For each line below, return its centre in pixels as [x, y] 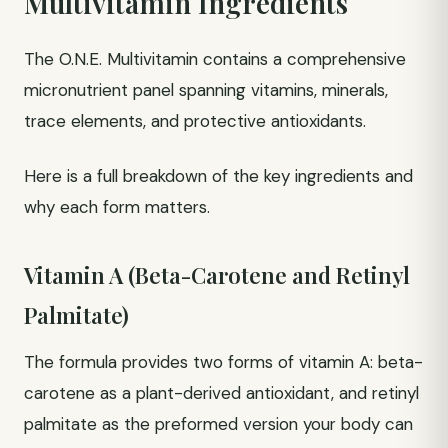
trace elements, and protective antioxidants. [195, 121]
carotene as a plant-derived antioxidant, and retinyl [221, 393]
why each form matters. [117, 207]
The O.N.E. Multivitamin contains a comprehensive [215, 59]
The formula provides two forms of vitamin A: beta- [223, 362]
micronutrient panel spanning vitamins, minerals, [206, 90]
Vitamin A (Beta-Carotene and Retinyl [217, 275]
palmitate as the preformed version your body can [218, 424]
